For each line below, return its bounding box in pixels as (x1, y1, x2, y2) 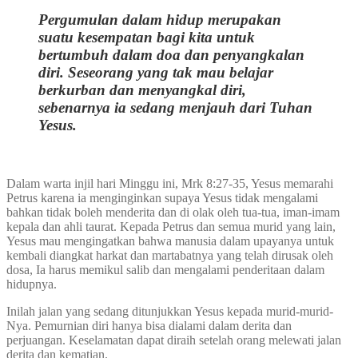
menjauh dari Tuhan (179, 99, 312, 117)
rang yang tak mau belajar (103, 64, 273, 82)
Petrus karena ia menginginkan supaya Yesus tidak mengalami (6, 191, 318, 205)
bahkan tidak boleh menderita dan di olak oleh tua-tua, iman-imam (6, 205, 340, 220)
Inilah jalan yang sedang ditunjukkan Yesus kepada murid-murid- (6, 304, 333, 319)
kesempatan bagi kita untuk (78, 29, 255, 46)
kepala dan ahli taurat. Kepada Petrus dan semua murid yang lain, (6, 220, 336, 234)
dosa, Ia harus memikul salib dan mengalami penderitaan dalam (6, 263, 324, 277)
